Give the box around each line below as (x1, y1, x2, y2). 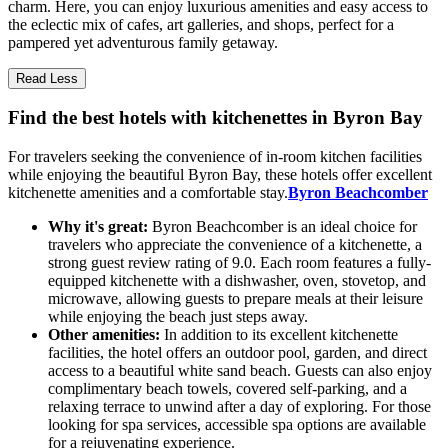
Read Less (16, 70, 78, 86)
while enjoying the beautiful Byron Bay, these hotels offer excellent (8, 166, 432, 184)
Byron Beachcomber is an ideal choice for (148, 218, 417, 236)
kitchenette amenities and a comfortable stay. (8, 184, 288, 202)
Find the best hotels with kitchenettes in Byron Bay (8, 107, 423, 129)
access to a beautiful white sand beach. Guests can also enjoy (48, 362, 432, 380)
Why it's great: (48, 218, 148, 236)
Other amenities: (48, 326, 160, 344)
